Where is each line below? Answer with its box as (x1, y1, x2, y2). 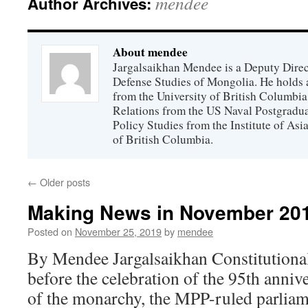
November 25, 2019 (75, 224, 162, 239)
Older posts (37, 175, 90, 189)
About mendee (113, 43, 188, 60)
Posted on (27, 224, 72, 239)
